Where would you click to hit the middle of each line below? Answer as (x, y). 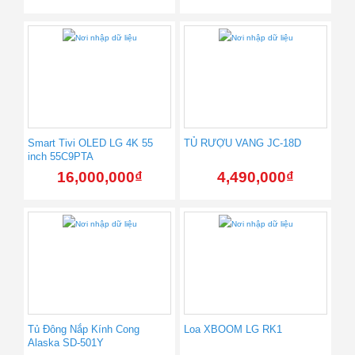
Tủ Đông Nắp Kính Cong (84, 330)
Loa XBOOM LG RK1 (233, 330)
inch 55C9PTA (61, 157)
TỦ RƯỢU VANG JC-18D (242, 143)
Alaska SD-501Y (66, 343)
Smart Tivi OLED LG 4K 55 (90, 143)
